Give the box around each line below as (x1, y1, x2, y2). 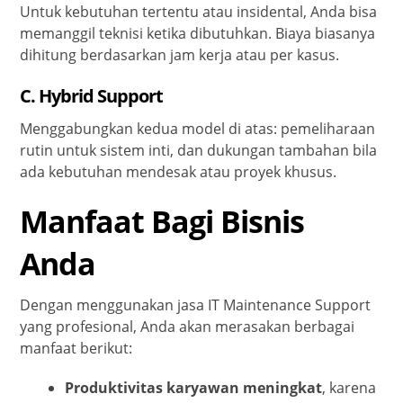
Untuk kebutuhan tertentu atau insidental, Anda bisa (20, 2, 378, 22)
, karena (322, 378, 377, 399)
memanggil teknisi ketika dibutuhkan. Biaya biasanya (20, 23, 376, 44)
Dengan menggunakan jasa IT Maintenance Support (20, 295, 372, 316)
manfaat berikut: (20, 338, 133, 359)
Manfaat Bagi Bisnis (20, 201, 305, 243)
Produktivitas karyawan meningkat (65, 378, 323, 399)
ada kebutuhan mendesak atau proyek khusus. (20, 162, 337, 183)
